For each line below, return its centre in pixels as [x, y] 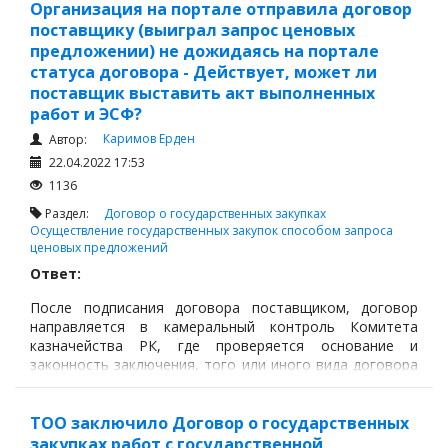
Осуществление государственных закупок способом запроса [211, 230]
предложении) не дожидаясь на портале [204, 51]
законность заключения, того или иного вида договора [224, 364]
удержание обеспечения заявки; [180, 32]
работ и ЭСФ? [86, 114]
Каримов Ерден [149, 138]
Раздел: [73, 213]
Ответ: [55, 273]
